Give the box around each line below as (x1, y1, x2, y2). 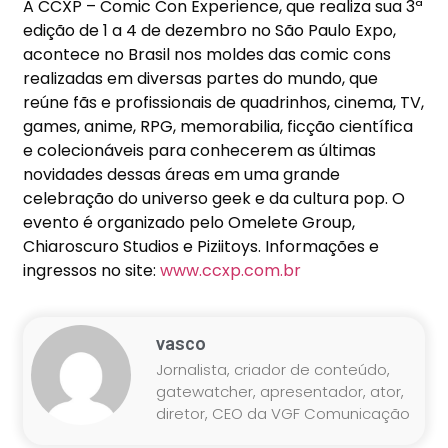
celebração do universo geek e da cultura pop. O (23, 186, 406, 210)
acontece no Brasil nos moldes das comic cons (23, 42, 392, 66)
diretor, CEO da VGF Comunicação (156, 403, 411, 425)
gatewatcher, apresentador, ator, (156, 381, 405, 403)
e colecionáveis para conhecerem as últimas (23, 138, 377, 162)
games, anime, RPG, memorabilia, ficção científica (23, 114, 414, 138)
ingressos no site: (23, 258, 161, 282)
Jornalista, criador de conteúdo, (156, 359, 391, 381)
